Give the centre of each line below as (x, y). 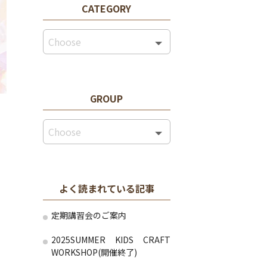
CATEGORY (107, 8)
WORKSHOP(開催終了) (94, 252)
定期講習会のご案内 (89, 215)
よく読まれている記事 (106, 188)
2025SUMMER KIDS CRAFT (111, 240)
